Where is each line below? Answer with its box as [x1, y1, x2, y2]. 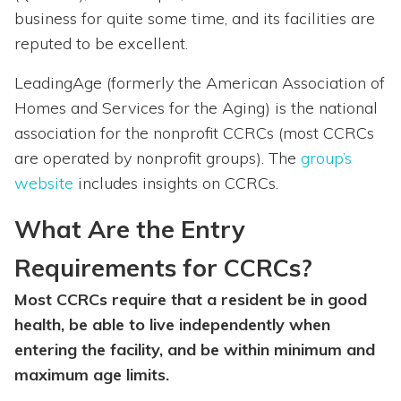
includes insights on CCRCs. [73, 173, 278, 194]
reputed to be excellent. [14, 33, 188, 55]
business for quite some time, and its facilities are [14, 8, 375, 30]
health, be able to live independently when [14, 314, 330, 336]
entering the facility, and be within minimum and [14, 339, 375, 361]
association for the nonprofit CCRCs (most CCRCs [14, 123, 374, 144]
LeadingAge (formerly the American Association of [14, 73, 385, 94]
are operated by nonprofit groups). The [14, 148, 301, 169]
